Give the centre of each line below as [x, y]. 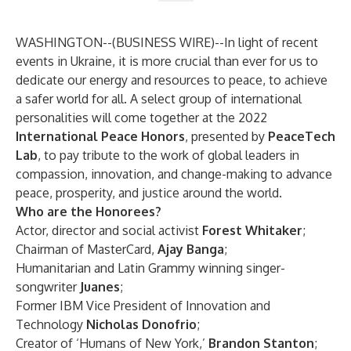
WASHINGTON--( [66, 42]
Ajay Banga [191, 249]
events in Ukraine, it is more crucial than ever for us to [167, 61]
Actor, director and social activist [109, 230]
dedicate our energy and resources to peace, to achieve [172, 80]
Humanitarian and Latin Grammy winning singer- [150, 268]
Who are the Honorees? [89, 212]
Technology [49, 324]
